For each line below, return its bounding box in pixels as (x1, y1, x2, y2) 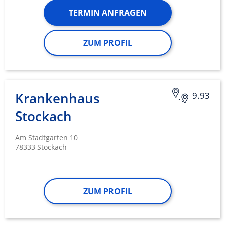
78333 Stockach (15, 142, 67, 152)
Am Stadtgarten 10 (15, 133, 78, 143)
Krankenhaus (15, 89, 100, 108)
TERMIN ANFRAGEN (68, 7, 147, 19)
